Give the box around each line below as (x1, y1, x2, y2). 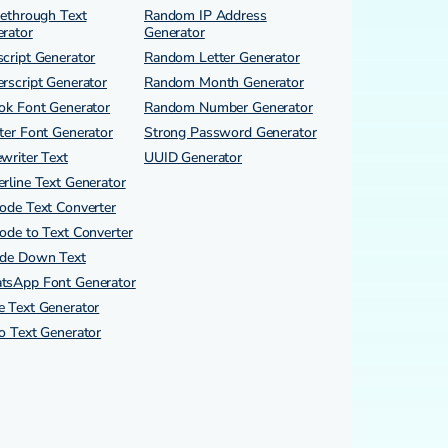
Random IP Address (144, 6, 267, 25)
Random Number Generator (144, 98, 313, 117)
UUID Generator (144, 148, 243, 167)
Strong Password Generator (144, 123, 317, 142)
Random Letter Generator (144, 48, 300, 67)
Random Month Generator (144, 73, 304, 92)
